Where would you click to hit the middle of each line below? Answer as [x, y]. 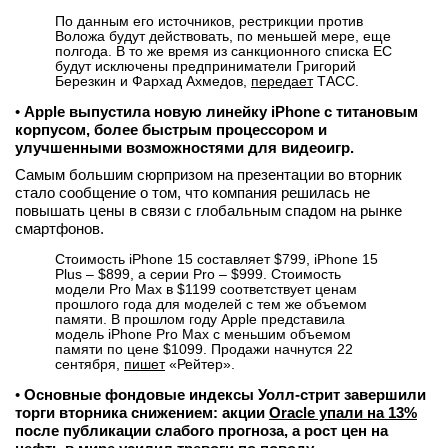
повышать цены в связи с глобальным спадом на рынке [208, 210]
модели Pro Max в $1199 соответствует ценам [206, 289]
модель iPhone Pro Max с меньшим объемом [203, 334]
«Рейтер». [200, 364]
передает [282, 81]
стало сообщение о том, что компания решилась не [192, 192]
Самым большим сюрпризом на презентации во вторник [208, 174]
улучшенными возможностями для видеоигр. [184, 147]
